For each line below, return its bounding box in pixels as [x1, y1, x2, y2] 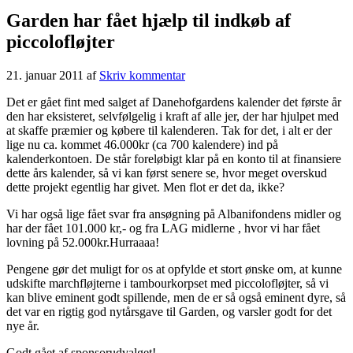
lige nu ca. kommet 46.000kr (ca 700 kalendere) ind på [6, 137, 278, 151]
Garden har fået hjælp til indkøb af [6, 9, 291, 31]
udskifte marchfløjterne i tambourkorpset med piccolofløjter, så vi [6, 276, 329, 290]
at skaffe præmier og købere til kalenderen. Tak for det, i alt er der [6, 123, 332, 137]
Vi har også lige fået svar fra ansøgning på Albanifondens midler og [6, 206, 341, 221]
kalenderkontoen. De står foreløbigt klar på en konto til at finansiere [6, 151, 341, 165]
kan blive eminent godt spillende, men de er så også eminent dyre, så [6, 290, 346, 304]
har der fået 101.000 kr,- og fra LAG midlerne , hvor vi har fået [6, 221, 320, 235]
